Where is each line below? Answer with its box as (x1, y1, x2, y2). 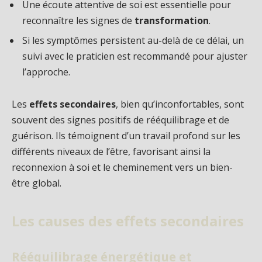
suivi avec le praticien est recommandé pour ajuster (22, 49, 247, 63)
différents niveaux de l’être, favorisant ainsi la (12, 145, 211, 158)
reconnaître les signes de (22, 13, 135, 27)
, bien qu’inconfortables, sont (116, 98, 244, 111)
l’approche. (22, 65, 70, 78)
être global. (12, 177, 61, 190)
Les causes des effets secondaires (12, 211, 244, 230)
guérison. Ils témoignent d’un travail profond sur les (12, 129, 240, 143)
